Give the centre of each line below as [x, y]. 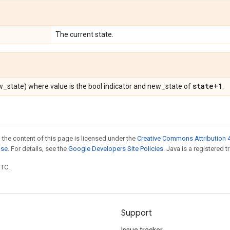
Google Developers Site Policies [116, 149]
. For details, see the [38, 149]
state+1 [207, 86]
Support [137, 213]
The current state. [84, 34]
